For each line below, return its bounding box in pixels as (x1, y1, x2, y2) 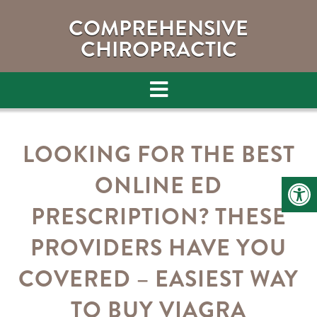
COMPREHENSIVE (69, 13, 248, 43)
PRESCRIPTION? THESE (30, 200, 287, 233)
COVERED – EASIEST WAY (18, 263, 299, 295)
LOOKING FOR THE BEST (22, 138, 295, 171)
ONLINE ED (95, 169, 222, 202)
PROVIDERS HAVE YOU (30, 231, 287, 264)
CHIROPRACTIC (80, 35, 237, 64)
